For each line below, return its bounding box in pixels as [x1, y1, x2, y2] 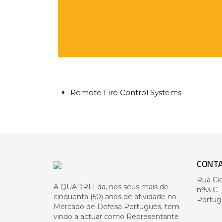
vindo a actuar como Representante [53, 212, 179, 221]
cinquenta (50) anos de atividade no [53, 192, 176, 201]
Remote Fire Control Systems [70, 88, 181, 97]
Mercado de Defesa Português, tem [53, 202, 179, 211]
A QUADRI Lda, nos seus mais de [53, 182, 168, 191]
